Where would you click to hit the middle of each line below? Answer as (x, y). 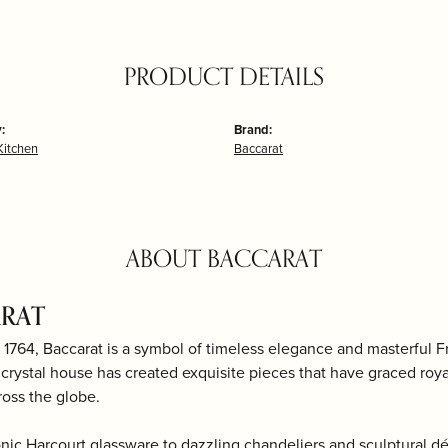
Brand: (253, 129)
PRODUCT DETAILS (224, 77)
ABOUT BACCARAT (224, 259)
